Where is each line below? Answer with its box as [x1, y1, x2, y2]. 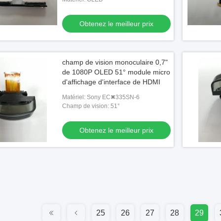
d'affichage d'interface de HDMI [62, 78, 160, 86]
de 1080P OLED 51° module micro [62, 68, 170, 76]
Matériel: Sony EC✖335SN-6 [62, 94, 140, 101]
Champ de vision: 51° [62, 103, 120, 110]
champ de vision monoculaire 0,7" [62, 58, 168, 66]
